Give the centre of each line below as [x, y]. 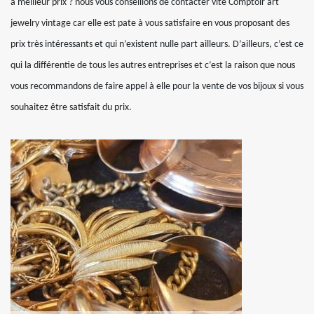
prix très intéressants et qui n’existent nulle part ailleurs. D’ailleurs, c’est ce [157, 45]
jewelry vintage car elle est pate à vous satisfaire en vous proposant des [150, 23]
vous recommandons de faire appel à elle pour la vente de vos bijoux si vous [157, 87]
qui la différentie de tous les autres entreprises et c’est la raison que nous [153, 66]
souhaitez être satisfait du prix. [71, 108]
